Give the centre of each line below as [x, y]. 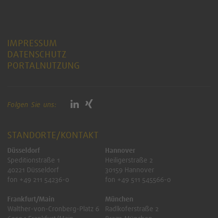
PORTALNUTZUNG [44, 65]
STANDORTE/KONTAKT [53, 135]
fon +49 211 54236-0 [38, 179]
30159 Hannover [129, 170]
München [119, 199]
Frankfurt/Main [31, 199]
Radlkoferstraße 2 [132, 209]
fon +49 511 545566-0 [138, 179]
